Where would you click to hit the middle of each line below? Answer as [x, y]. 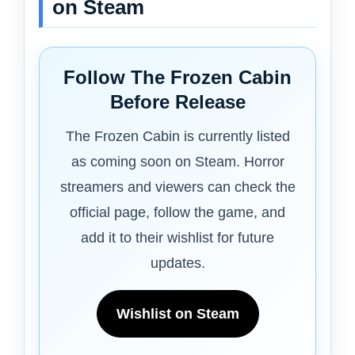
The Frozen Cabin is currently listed [177, 137]
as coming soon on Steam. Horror [177, 162]
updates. [177, 263]
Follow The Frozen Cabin [177, 78]
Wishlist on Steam [177, 314]
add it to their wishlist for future [177, 238]
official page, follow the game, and [177, 213]
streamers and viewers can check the [177, 187]
